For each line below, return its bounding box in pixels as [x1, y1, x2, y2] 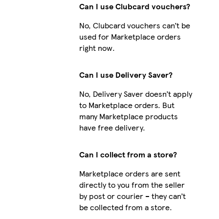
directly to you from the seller [79, 178, 185, 190]
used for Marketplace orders [79, 30, 181, 42]
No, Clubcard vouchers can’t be [79, 19, 190, 31]
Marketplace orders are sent [79, 167, 180, 179]
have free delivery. [79, 121, 145, 133]
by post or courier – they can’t [79, 190, 186, 201]
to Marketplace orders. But [79, 99, 175, 110]
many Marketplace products [79, 110, 178, 122]
